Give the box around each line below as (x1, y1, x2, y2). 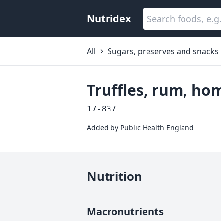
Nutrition (87, 168, 142, 184)
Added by (87, 123, 120, 132)
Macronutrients (87, 205, 164, 218)
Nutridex (87, 12, 131, 25)
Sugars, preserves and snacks (108, 46, 219, 57)
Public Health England (120, 123, 194, 132)
